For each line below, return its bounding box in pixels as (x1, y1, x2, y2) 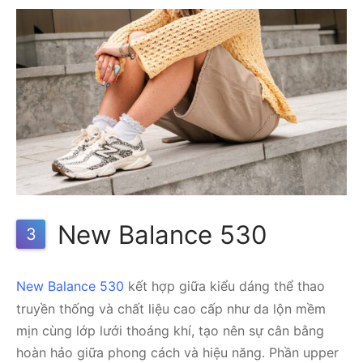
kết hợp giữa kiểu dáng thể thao (124, 277, 325, 294)
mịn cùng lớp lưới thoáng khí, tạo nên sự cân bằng (16, 322, 324, 340)
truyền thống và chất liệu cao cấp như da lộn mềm (16, 301, 326, 318)
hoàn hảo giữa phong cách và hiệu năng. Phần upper (16, 344, 339, 361)
